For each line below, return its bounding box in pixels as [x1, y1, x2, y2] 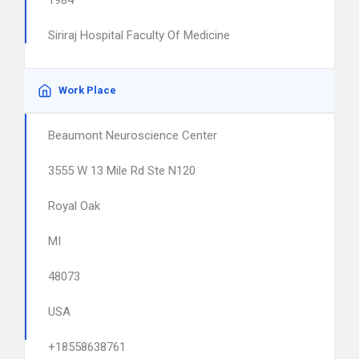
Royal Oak [48, 199, 100, 213]
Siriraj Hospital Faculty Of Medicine [48, 28, 230, 42]
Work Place [58, 84, 116, 96]
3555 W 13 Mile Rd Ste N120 [48, 163, 196, 178]
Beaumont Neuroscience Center [48, 128, 217, 143]
